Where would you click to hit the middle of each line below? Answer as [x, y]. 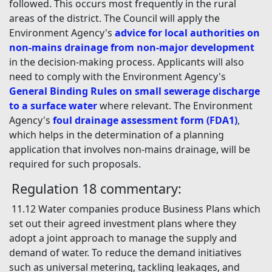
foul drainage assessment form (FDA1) [145, 121]
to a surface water [53, 106]
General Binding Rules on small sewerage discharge [134, 91]
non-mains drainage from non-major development [132, 48]
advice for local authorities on [187, 33]
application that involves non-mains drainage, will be [130, 150]
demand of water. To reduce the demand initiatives [125, 253]
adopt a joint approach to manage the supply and [123, 238]
